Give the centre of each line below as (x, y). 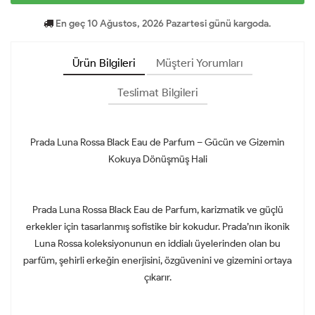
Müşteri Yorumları (199, 63)
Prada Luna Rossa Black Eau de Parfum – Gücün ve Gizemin (157, 142)
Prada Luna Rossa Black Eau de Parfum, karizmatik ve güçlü (157, 210)
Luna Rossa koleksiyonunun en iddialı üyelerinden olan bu (157, 243)
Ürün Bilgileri (104, 63)
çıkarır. (157, 277)
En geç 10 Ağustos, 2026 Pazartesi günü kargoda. (162, 23)
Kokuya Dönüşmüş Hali (157, 159)
